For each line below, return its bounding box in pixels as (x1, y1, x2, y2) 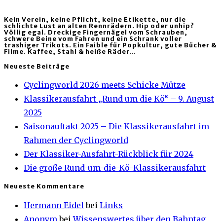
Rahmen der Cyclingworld (24, 135, 128, 146)
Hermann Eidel (24, 200, 84, 210)
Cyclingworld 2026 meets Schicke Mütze (24, 80, 185, 90)
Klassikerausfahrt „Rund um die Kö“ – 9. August (24, 94, 214, 104)
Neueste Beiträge (4, 62, 70, 71)
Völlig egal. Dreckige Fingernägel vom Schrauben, (4, 28, 187, 37)
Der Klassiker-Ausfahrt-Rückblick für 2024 (24, 149, 193, 159)
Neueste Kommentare (4, 182, 84, 191)
